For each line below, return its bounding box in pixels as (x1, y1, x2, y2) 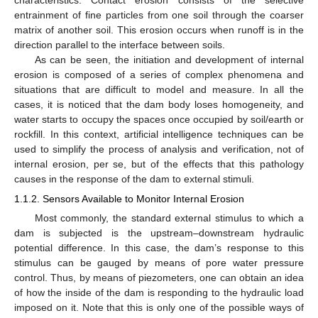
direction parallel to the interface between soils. (14, 38, 225, 50)
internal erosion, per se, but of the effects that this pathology (14, 158, 304, 170)
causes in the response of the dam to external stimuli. (14, 172, 254, 185)
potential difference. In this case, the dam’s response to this (14, 241, 304, 253)
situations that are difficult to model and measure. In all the (14, 83, 304, 95)
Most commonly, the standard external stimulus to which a (34, 212, 304, 224)
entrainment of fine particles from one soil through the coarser (14, 9, 304, 21)
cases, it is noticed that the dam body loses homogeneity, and (14, 98, 304, 110)
